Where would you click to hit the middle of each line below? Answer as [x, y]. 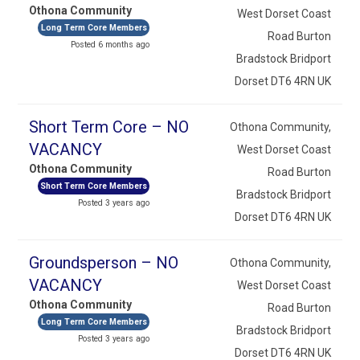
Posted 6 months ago [110, 44]
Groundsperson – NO [104, 262]
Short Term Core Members [94, 186]
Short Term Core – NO [109, 127]
